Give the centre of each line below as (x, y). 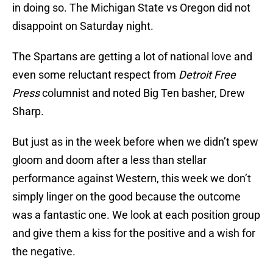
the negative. (44, 252)
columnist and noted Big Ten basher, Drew (142, 93)
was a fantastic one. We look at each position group (136, 215)
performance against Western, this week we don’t (132, 179)
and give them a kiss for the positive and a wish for (134, 233)
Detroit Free (207, 75)
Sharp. (28, 112)
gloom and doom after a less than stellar (109, 160)
